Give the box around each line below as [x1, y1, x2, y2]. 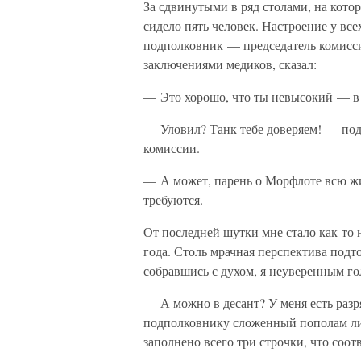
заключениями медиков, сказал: [143, 56, 317, 73]
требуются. [143, 191, 203, 208]
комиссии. [143, 139, 200, 156]
